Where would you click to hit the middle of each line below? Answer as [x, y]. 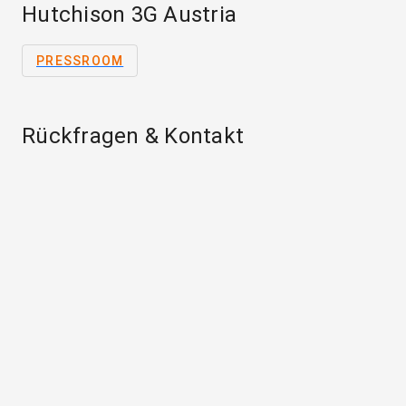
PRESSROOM [80, 61]
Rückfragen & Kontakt [133, 136]
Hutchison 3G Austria [129, 15]
